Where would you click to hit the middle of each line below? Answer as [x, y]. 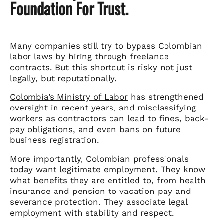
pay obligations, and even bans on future [95, 129]
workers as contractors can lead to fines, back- [109, 118]
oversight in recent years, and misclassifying [103, 107]
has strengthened [166, 96]
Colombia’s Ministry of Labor [69, 96]
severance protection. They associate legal [98, 202]
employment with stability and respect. [92, 212]
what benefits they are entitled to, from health [108, 180]
